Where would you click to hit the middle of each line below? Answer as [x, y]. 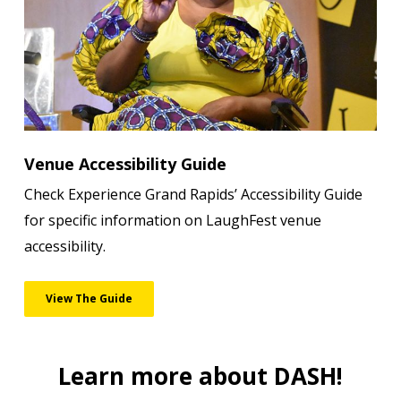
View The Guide [89, 299]
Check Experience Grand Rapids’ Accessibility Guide [193, 194]
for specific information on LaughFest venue [172, 220]
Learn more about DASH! [200, 376]
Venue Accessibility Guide [125, 164]
